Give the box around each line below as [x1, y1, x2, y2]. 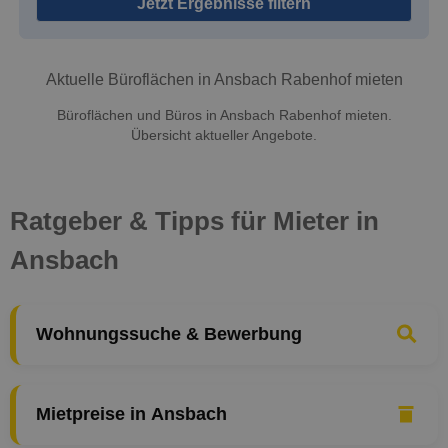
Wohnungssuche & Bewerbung [36, 324, 302, 345]
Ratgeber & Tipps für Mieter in [10, 205, 379, 236]
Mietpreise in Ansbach [36, 404, 227, 425]
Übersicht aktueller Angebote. [131, 127, 317, 143]
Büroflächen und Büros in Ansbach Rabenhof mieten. [56, 107, 392, 123]
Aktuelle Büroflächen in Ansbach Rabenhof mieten [45, 71, 403, 89]
